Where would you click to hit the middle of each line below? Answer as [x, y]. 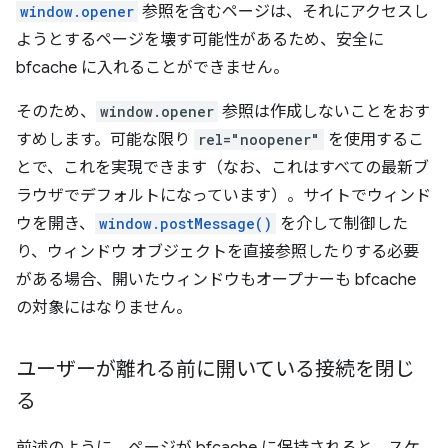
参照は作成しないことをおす [324, 111]
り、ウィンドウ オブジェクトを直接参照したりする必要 [217, 251]
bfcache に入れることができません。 [152, 67]
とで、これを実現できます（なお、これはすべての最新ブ [222, 167]
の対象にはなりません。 [104, 307]
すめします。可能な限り [105, 139]
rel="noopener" [259, 139]
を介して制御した [342, 223]
